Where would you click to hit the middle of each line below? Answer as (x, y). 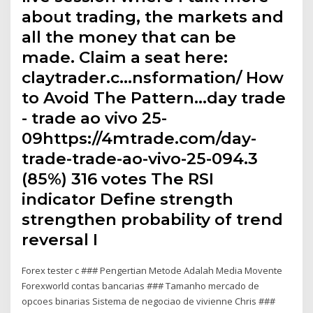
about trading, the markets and (153, 17)
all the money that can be (129, 37)
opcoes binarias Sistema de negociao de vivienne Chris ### (149, 301)
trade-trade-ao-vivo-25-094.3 (140, 159)
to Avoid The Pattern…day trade (154, 98)
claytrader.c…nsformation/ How (153, 78)
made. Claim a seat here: (125, 58)
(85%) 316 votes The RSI (118, 179)
